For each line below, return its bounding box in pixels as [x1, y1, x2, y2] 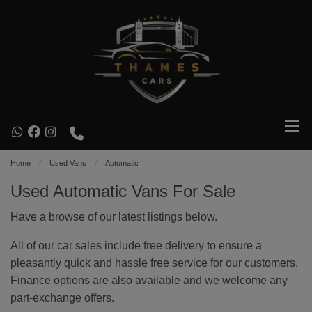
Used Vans [49, 159, 86, 167]
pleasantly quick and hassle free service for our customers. [10, 257, 298, 269]
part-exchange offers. [10, 292, 114, 304]
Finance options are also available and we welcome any [10, 274, 288, 286]
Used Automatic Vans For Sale [10, 182, 235, 201]
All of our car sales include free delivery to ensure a [10, 240, 262, 251]
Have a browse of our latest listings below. [10, 211, 217, 223]
